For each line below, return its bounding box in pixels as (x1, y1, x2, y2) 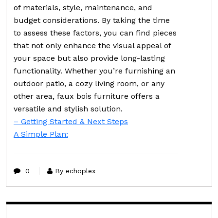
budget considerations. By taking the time (14, 15, 170, 25)
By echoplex (55, 166, 95, 175)
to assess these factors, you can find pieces (14, 28, 177, 37)
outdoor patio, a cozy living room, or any (14, 78, 164, 88)
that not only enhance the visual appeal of (14, 40, 171, 50)
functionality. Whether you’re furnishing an (14, 66, 175, 75)
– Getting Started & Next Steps (14, 116, 128, 126)
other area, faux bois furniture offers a (14, 91, 160, 101)
